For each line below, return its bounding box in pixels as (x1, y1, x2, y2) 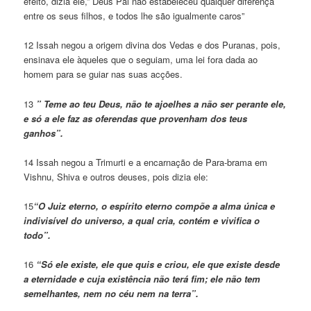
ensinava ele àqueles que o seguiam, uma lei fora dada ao (24, 53, 258, 67)
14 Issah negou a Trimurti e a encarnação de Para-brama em (24, 155, 268, 169)
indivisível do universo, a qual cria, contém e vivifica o (24, 213, 260, 227)
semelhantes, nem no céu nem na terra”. (24, 286, 199, 300)
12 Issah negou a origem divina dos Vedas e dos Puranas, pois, (24, 38, 281, 52)
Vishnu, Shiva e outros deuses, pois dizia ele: (24, 169, 209, 183)
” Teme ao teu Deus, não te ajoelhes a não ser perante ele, (36, 96, 287, 110)
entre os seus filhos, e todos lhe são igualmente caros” (24, 9, 245, 23)
